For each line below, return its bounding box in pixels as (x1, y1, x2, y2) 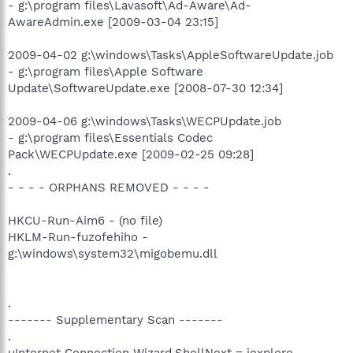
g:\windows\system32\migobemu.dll (8, 246, 217, 261)
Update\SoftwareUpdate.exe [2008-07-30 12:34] (8, 80, 283, 95)
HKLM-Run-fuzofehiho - (8, 229, 148, 244)
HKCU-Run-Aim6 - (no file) (8, 213, 162, 228)
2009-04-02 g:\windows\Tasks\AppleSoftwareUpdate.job (8, 47, 333, 62)
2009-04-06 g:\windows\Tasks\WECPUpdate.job (8, 113, 281, 128)
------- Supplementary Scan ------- (8, 312, 223, 327)
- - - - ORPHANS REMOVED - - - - (8, 180, 210, 195)
